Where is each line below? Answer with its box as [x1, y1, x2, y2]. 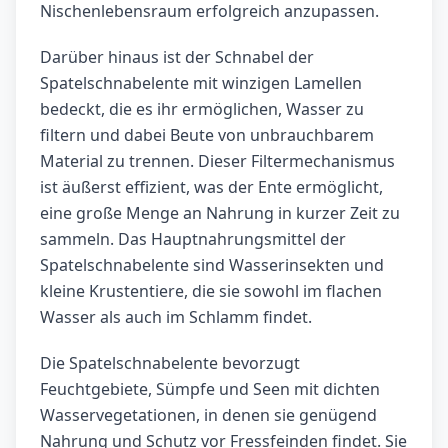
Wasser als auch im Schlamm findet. [40, 306, 312, 329]
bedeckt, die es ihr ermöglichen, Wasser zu [40, 98, 364, 121]
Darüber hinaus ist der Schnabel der [40, 46, 314, 69]
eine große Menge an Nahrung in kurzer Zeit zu [40, 202, 400, 225]
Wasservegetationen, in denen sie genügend [40, 404, 377, 427]
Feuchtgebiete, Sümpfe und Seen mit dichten [40, 378, 380, 401]
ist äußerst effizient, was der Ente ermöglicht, [40, 176, 383, 199]
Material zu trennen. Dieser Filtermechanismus [40, 150, 395, 173]
